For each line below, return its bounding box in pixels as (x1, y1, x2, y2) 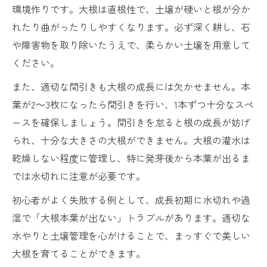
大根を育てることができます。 (12, 246, 145, 261)
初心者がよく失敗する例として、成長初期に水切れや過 (12, 193, 250, 207)
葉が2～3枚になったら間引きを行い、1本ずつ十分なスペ (12, 97, 254, 112)
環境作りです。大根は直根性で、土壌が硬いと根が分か (12, 2, 250, 17)
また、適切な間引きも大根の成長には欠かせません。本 (12, 79, 250, 94)
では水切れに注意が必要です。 (12, 169, 145, 184)
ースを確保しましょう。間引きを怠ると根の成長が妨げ (12, 115, 250, 130)
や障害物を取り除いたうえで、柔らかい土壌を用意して (12, 38, 250, 52)
